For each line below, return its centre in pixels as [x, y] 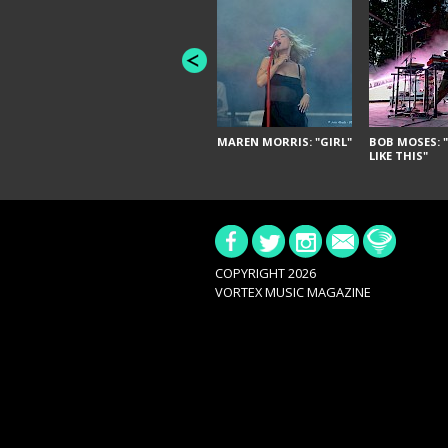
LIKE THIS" [398, 155]
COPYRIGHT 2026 [265, 273]
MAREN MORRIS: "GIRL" [284, 141]
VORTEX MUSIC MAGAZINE [292, 292]
